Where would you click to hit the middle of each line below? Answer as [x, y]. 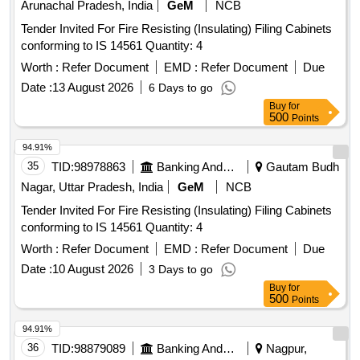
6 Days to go [181, 88]
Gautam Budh [301, 167]
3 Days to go [181, 270]
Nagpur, [285, 349]
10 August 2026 [93, 269]
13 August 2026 [93, 88]
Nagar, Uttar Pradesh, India [92, 187]
